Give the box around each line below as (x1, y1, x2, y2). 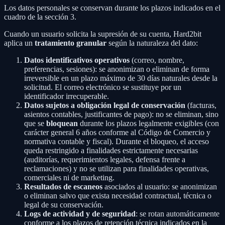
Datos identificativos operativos (24, 55, 130, 64)
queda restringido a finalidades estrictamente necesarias (24, 146, 198, 155)
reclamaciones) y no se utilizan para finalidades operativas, (24, 164, 209, 173)
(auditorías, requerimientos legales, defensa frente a (24, 155, 185, 164)
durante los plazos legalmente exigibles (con (78, 119, 219, 128)
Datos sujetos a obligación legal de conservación (24, 100, 185, 109)
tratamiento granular (35, 38, 106, 47)
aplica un (4, 38, 35, 47)
